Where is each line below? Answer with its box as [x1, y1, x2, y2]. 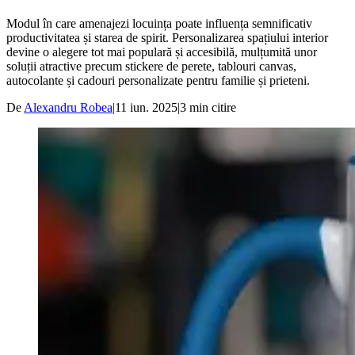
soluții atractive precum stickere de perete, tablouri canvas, [6, 59, 296, 73]
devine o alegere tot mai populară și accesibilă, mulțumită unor [6, 44, 317, 59]
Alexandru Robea [24, 100, 113, 114]
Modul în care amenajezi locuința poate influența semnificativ [6, 16, 312, 30]
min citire [186, 100, 236, 114]
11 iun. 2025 [115, 100, 177, 114]
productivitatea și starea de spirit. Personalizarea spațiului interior [6, 30, 328, 44]
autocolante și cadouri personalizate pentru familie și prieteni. [6, 73, 310, 87]
